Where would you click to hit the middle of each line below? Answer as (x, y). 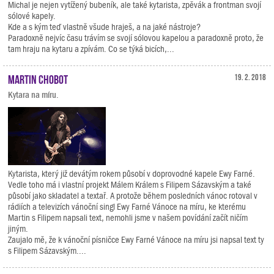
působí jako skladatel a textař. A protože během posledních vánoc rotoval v (133, 196)
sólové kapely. (32, 16)
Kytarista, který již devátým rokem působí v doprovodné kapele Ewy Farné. (131, 174)
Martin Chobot (38, 78)
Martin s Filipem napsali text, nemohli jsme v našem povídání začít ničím (128, 218)
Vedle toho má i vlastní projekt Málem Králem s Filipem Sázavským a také (130, 185)
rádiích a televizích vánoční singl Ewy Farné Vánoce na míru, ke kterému (127, 207)
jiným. (18, 229)
